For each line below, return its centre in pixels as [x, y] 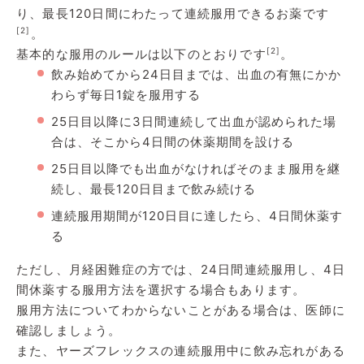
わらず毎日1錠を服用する [126, 94]
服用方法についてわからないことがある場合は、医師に [181, 310]
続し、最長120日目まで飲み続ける [154, 188]
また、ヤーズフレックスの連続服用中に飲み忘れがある [181, 350]
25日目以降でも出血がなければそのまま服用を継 [196, 168]
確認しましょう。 [69, 330]
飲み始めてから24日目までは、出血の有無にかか [196, 74]
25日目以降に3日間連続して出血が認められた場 [194, 121]
